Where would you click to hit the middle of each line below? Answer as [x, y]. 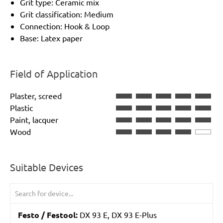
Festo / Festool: [48, 215]
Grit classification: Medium [67, 14]
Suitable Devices [47, 167]
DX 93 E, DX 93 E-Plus [117, 215]
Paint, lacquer [34, 120]
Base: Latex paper [51, 38]
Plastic [21, 108]
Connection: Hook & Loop [65, 26]
